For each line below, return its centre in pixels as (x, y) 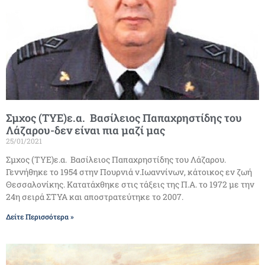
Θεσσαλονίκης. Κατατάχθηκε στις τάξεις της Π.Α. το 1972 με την (130, 185)
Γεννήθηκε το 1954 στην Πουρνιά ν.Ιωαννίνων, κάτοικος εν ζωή (129, 172)
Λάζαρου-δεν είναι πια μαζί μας (85, 130)
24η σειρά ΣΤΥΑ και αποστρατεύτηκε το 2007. (95, 197)
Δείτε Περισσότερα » (40, 217)
